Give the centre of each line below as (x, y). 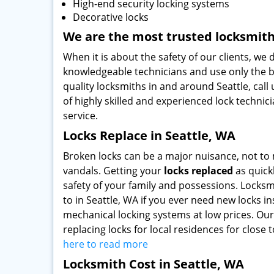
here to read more (106, 244)
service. (80, 116)
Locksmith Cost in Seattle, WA (154, 264)
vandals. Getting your (113, 171)
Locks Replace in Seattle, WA (149, 135)
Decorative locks (111, 17)
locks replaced (198, 171)
